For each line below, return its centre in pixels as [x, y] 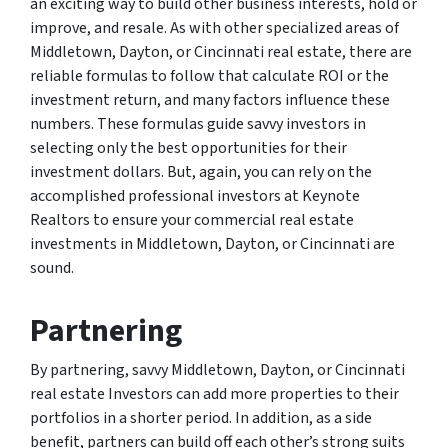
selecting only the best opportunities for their [188, 148]
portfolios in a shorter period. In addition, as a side [201, 418]
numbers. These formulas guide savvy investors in [198, 124]
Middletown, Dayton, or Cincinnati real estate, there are [221, 52]
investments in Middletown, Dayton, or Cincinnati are [212, 244]
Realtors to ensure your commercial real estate [192, 220]
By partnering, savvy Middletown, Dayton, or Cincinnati [217, 370]
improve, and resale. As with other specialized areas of [214, 28]
